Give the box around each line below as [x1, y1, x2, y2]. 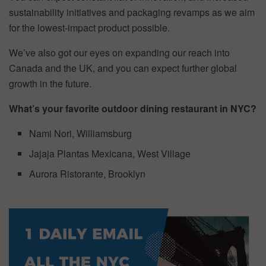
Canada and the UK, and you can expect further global [9, 61, 237, 75]
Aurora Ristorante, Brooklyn [29, 166, 146, 180]
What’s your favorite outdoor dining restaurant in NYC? [9, 101, 256, 115]
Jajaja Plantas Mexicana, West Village [29, 146, 191, 160]
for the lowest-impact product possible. [9, 20, 170, 34]
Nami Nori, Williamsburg [29, 126, 132, 140]
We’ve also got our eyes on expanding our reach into [9, 45, 230, 59]
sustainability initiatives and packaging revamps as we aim [9, 5, 255, 19]
